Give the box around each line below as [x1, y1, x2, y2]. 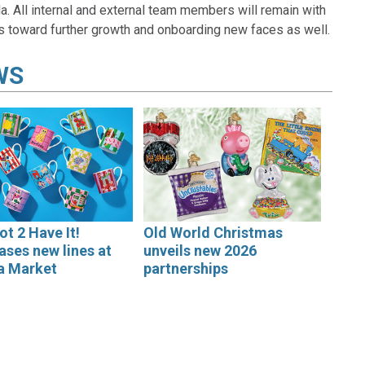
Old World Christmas [143, 224, 284, 242]
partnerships [143, 260, 229, 278]
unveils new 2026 [143, 242, 257, 260]
